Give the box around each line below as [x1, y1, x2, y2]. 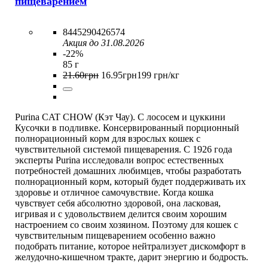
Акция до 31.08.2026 [63, 37, 144, 48]
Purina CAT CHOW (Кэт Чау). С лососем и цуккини [15, 111, 226, 122]
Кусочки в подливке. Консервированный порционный [15, 122, 239, 133]
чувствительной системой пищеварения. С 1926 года [15, 144, 232, 154]
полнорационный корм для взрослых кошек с [15, 133, 200, 144]
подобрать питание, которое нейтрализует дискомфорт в [15, 240, 246, 251]
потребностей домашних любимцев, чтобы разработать [15, 165, 241, 176]
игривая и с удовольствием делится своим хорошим [15, 208, 227, 219]
